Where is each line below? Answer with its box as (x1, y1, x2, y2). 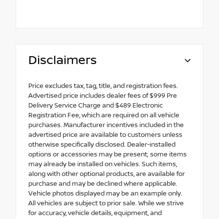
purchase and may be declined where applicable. (28, 180, 177, 188)
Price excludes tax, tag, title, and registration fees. (28, 82, 178, 90)
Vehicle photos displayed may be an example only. (28, 190, 182, 198)
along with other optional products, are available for (28, 170, 185, 178)
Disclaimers (28, 53, 97, 68)
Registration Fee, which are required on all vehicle (28, 111, 179, 120)
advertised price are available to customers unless (28, 131, 182, 139)
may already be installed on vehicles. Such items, (28, 160, 177, 169)
